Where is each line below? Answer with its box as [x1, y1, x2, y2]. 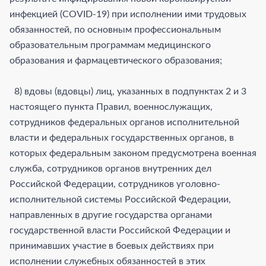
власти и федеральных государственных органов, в [9, 132, 234, 142]
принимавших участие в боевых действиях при [9, 240, 214, 251]
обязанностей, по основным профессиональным [9, 24, 221, 34]
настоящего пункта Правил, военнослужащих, [9, 102, 213, 112]
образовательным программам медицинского [9, 40, 211, 50]
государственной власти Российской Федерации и [9, 225, 230, 235]
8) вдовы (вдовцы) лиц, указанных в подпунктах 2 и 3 [9, 86, 246, 96]
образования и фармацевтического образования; [9, 55, 222, 65]
